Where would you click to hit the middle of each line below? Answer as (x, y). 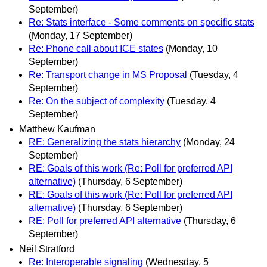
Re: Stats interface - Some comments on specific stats (142, 22)
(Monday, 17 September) (80, 35)
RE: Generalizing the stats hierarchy (105, 142)
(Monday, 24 (209, 142)
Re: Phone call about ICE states (96, 48)
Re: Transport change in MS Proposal (108, 74)
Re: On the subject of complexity (97, 101)
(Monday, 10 (192, 48)
